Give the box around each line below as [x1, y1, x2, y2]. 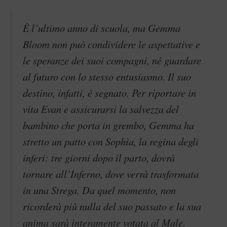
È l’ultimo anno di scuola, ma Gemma [23, 21, 180, 35]
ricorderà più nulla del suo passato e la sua [23, 199, 201, 213]
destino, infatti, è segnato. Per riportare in [23, 86, 196, 100]
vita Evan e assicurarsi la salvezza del [23, 102, 179, 116]
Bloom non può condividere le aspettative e [23, 37, 200, 51]
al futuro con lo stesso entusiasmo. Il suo [23, 69, 191, 84]
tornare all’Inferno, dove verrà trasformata [23, 167, 199, 181]
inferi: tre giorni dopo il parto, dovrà [23, 150, 175, 165]
